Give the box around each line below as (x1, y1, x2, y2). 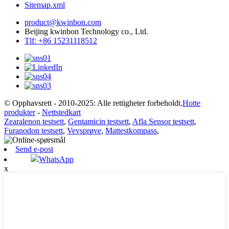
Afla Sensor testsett (132, 117, 194, 126)
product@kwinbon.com (25, 17, 101, 27)
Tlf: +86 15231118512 (25, 36, 97, 45)
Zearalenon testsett (4, 117, 64, 126)
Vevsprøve (67, 126, 101, 135)
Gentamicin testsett (68, 117, 129, 126)
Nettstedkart (42, 107, 81, 117)
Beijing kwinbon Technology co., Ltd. (25, 27, 148, 36)
